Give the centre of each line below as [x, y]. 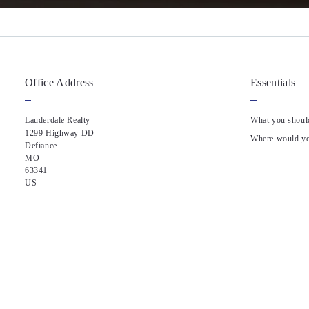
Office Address [59, 83]
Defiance [41, 146]
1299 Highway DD [61, 133]
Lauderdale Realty [58, 120]
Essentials [273, 83]
